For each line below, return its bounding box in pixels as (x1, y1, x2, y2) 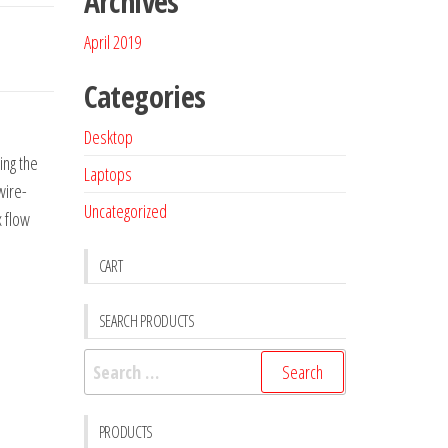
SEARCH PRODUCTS (98, 310, 195, 332)
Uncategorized (83, 199, 167, 223)
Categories (83, 76, 206, 117)
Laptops (83, 162, 132, 186)
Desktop (83, 125, 133, 149)
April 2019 (83, 30, 141, 54)
